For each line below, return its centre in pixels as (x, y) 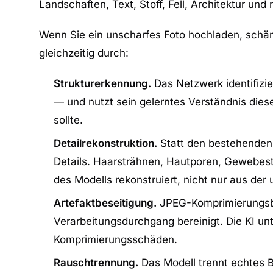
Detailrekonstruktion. (105, 143)
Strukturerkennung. (102, 83)
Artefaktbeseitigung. (105, 203)
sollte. (68, 120)
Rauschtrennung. (96, 263)
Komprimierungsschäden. (115, 239)
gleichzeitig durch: (84, 53)
